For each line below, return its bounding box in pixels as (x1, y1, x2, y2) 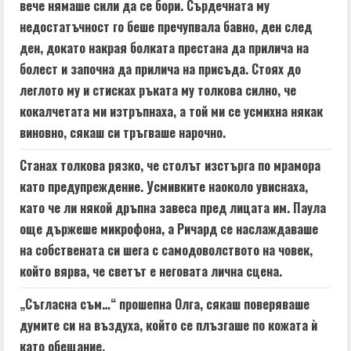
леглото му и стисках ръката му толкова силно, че (20, 81, 296, 100)
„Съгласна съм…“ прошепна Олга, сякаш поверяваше (20, 295, 309, 313)
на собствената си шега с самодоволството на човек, (20, 241, 313, 259)
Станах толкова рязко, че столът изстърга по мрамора (20, 156, 320, 175)
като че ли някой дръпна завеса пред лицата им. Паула (20, 198, 326, 217)
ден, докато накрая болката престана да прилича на (20, 38, 309, 57)
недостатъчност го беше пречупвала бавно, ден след (20, 17, 312, 36)
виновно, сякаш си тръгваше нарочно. (20, 123, 226, 142)
